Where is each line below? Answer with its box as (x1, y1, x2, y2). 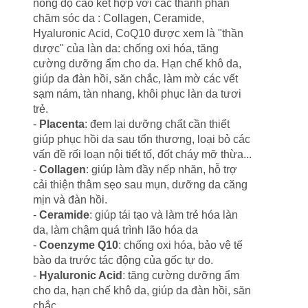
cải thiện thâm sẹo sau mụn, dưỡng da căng (33, 179, 247, 191)
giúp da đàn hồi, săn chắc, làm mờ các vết (33, 73, 238, 85)
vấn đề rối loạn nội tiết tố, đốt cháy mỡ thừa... (33, 148, 252, 161)
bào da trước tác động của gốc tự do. (33, 254, 213, 267)
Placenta (39, 118, 85, 131)
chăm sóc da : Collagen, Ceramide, (33, 12, 204, 25)
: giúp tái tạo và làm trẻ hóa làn (89, 209, 238, 221)
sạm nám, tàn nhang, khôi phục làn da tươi (33, 88, 241, 100)
